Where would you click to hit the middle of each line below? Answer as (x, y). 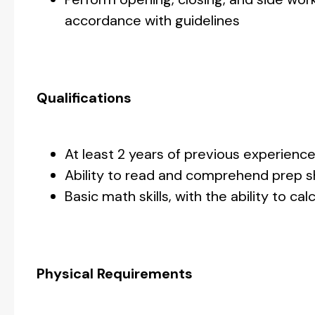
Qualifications (84, 98)
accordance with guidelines (152, 20)
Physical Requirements (116, 274)
